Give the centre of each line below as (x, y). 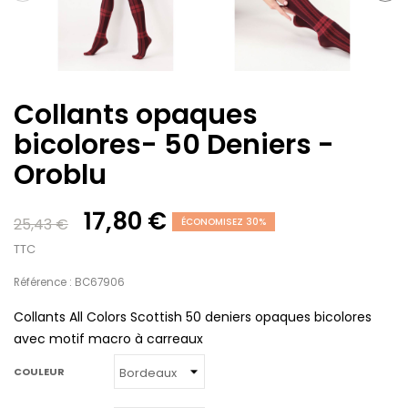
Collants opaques (136, 115)
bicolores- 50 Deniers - (174, 145)
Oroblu (60, 175)
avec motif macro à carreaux (108, 339)
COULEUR (39, 371)
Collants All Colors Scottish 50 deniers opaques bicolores (193, 317)
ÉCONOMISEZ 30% (224, 222)
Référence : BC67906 (69, 283)
